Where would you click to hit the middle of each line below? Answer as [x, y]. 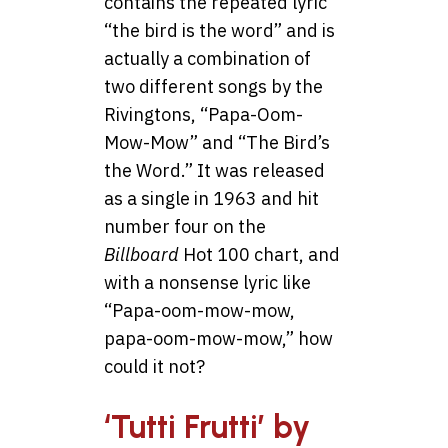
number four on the [185, 226]
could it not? [154, 366]
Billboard [141, 254]
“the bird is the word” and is [219, 30]
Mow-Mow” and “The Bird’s [217, 142]
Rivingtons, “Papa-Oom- [203, 114]
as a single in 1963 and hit [211, 198]
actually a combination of [207, 58]
